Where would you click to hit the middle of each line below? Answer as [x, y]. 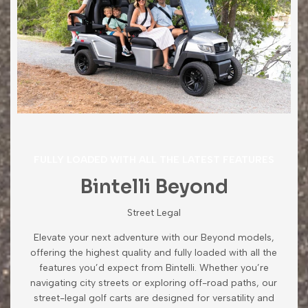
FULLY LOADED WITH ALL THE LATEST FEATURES [154, 159]
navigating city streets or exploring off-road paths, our [154, 283]
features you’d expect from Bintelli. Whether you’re [154, 267]
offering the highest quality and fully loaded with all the [154, 252]
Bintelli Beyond [154, 186]
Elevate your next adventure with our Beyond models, [154, 237]
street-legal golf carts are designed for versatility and [154, 298]
